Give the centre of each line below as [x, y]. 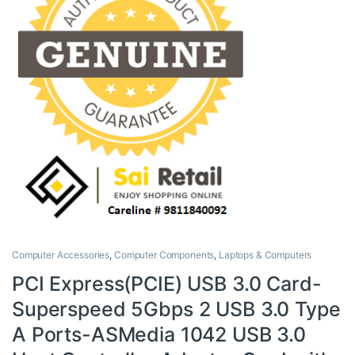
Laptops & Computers [265, 254]
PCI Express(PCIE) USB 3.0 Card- [167, 283]
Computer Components [164, 254]
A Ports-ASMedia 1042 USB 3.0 [159, 334]
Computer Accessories [61, 254]
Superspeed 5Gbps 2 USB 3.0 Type [176, 309]
